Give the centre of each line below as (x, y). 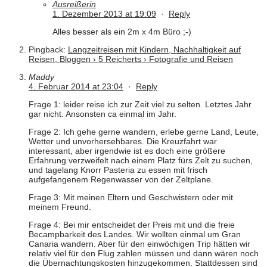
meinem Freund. (60, 207)
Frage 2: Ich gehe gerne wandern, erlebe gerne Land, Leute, (144, 132)
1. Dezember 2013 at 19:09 (104, 14)
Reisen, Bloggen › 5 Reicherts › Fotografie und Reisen (131, 59)
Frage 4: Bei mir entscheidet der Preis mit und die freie (132, 225)
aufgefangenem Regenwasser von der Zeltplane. (121, 180)
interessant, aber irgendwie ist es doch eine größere (127, 151)
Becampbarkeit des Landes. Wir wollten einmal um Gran (135, 235)
